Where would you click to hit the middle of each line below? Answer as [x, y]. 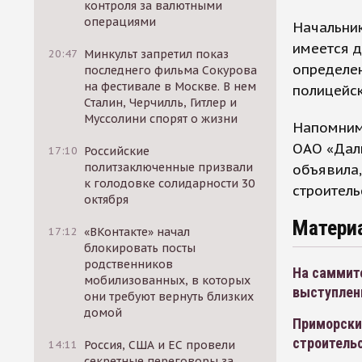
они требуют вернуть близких [169, 297]
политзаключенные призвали [169, 167]
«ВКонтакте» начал [137, 232]
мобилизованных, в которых [168, 280]
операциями [120, 22]
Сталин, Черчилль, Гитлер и [161, 103]
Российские [117, 151]
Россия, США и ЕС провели [160, 345]
